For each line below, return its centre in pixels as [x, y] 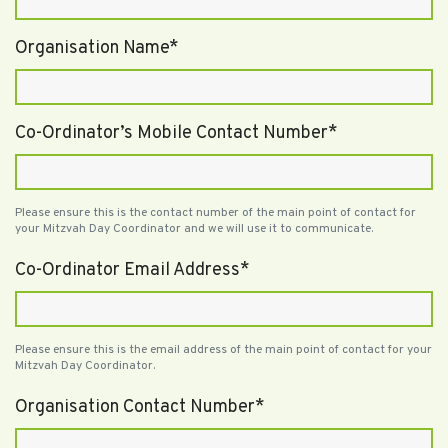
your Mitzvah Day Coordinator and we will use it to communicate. [194, 228]
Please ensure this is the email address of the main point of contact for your [223, 349]
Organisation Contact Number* [140, 407]
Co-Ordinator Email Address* [132, 270]
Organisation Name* [97, 48]
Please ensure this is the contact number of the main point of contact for [215, 212]
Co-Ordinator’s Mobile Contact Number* [176, 133]
